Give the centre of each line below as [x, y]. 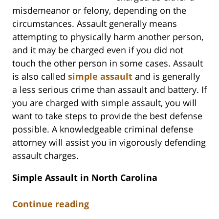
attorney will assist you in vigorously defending [109, 142]
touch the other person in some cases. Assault [108, 63]
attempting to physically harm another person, [108, 36]
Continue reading [51, 204]
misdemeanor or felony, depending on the [99, 10]
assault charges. [45, 155]
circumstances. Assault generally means [95, 23]
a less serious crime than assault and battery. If [109, 89]
